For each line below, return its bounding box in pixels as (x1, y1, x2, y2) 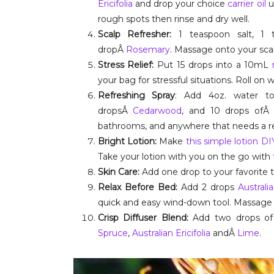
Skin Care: (97, 166, 139, 177)
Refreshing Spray (97, 90, 176, 101)
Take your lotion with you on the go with (97, 151, 273, 162)
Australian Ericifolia (131, 228, 210, 239)
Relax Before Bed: (97, 182, 177, 193)
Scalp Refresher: (97, 29, 172, 40)
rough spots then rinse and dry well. (97, 13, 250, 24)
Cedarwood (133, 105, 182, 116)
